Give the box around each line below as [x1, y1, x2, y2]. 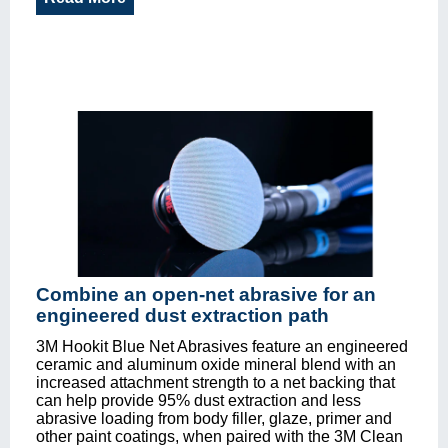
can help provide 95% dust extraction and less [36, 391, 361, 409]
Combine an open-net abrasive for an [36, 283, 376, 305]
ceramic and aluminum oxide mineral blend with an [36, 355, 396, 373]
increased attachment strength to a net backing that [36, 373, 395, 391]
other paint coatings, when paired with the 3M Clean [36, 427, 403, 445]
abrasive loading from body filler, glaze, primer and [36, 409, 392, 427]
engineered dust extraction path [36, 304, 329, 326]
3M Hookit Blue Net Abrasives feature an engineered [36, 337, 408, 355]
